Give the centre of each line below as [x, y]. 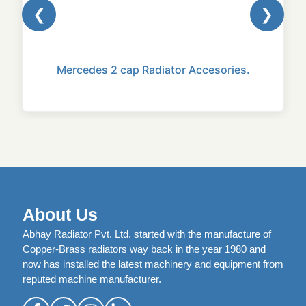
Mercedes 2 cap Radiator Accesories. [153, 70]
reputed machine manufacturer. [93, 279]
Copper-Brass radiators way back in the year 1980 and [144, 249]
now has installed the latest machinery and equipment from [153, 264]
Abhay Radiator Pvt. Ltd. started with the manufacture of [147, 234]
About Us [60, 215]
